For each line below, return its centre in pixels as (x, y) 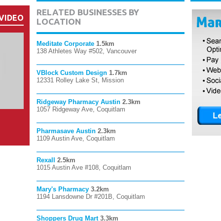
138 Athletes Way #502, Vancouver (87, 51)
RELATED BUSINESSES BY (88, 12)
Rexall (46, 160)
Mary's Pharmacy (63, 189)
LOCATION (59, 21)
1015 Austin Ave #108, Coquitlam (84, 167)
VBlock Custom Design (72, 73)
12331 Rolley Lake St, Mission (80, 80)
